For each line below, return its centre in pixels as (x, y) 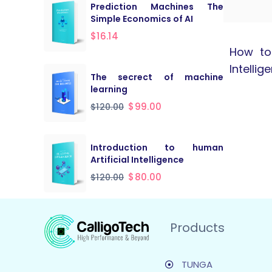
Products (197, 228)
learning (109, 89)
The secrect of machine (157, 77)
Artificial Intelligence (137, 159)
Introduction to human (157, 147)
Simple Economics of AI (142, 19)
